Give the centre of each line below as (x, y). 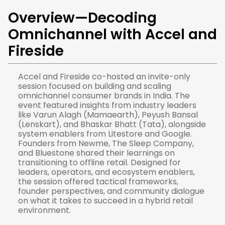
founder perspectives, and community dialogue (111, 191)
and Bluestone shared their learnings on (96, 153)
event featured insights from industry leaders (107, 105)
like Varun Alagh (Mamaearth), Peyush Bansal (108, 115)
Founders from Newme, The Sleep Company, (106, 143)
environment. (44, 210)
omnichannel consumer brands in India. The (104, 96)
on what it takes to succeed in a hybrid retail (105, 201)
